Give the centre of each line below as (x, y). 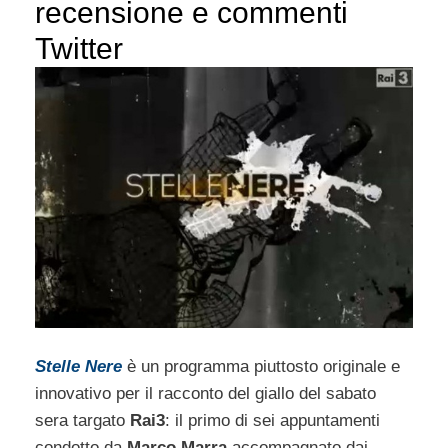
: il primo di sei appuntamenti (272, 421)
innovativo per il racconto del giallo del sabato (205, 394)
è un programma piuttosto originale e (261, 367)
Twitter (79, 48)
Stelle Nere (78, 367)
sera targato (82, 421)
